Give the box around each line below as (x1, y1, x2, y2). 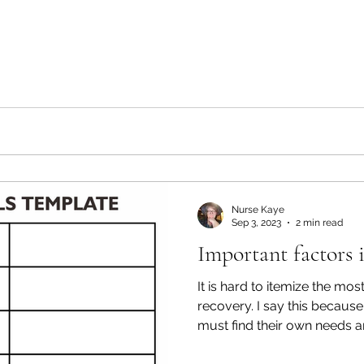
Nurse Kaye (232, 203, 284, 215)
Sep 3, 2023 (232, 217, 281, 228)
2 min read (296, 217, 343, 228)
